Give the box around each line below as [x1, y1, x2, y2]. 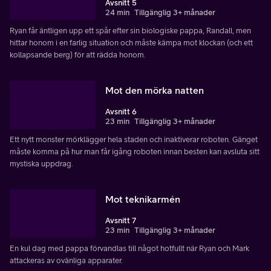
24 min [105, 8, 129, 18]
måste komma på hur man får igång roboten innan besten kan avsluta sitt [10, 147, 260, 157]
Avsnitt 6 [105, 107, 137, 117]
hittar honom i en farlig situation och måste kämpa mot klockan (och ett [10, 38, 253, 48]
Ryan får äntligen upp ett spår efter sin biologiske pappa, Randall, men [10, 26, 251, 36]
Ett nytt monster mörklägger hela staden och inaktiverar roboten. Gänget [10, 135, 258, 145]
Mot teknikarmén [105, 194, 180, 205]
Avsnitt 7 [105, 216, 136, 226]
